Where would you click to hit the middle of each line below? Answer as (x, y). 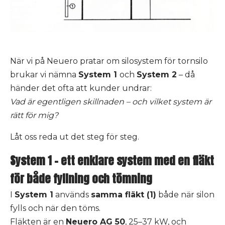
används (72, 195)
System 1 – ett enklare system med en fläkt (112, 161)
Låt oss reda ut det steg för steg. (75, 137)
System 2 (157, 75)
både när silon (185, 195)
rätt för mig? (34, 116)
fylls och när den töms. (55, 208)
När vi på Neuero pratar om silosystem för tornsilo (109, 61)
